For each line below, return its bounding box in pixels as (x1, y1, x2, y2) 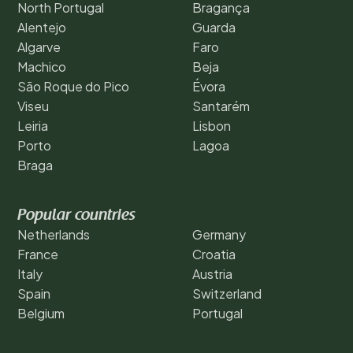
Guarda (192, 18, 236, 35)
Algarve (17, 38, 61, 55)
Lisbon (192, 117, 231, 134)
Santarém (192, 97, 250, 114)
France (17, 245, 58, 262)
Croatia (192, 245, 236, 262)
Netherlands (17, 225, 90, 243)
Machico (17, 58, 66, 75)
